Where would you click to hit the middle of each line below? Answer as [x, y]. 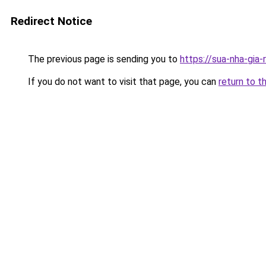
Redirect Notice [51, 21]
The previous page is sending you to [103, 59]
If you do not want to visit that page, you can [122, 82]
